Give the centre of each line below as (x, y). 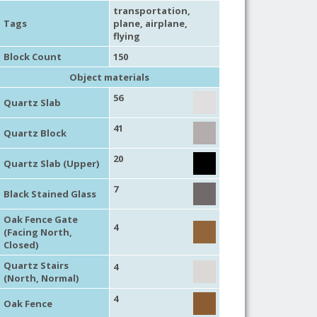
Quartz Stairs (36, 265)
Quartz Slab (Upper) (51, 163)
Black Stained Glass (50, 194)
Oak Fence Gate (40, 219)
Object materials (110, 77)
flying (126, 36)
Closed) (21, 244)
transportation (150, 10)
